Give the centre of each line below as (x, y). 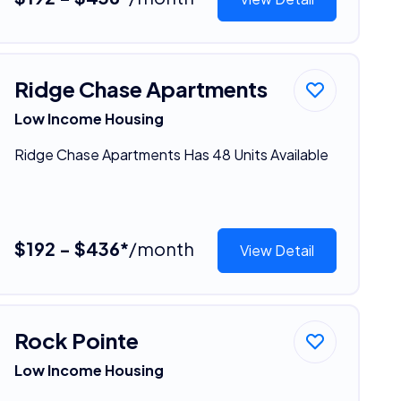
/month (161, 248)
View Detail (277, 250)
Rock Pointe (76, 340)
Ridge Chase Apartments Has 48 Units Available (171, 154)
